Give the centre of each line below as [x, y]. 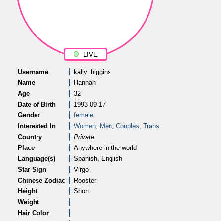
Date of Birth [37, 104]
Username [33, 72]
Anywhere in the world [105, 148]
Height [28, 191]
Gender [29, 115]
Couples [128, 126]
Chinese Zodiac [41, 180]
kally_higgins [92, 72]
